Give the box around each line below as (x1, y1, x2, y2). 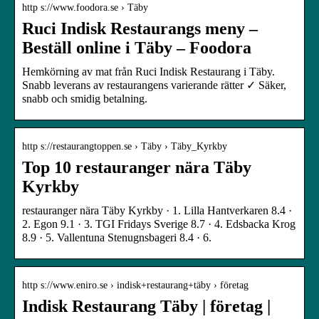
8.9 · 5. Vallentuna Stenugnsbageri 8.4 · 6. (22, 231, 211, 244)
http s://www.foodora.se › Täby (22, 1, 148, 13)
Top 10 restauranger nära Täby (22, 157, 251, 177)
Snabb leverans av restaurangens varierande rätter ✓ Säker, (22, 78, 286, 91)
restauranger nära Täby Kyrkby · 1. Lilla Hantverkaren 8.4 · (22, 204, 292, 216)
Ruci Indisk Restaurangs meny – (22, 19, 258, 38)
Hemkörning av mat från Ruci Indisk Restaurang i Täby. (22, 65, 275, 78)
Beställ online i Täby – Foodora (22, 38, 251, 57)
